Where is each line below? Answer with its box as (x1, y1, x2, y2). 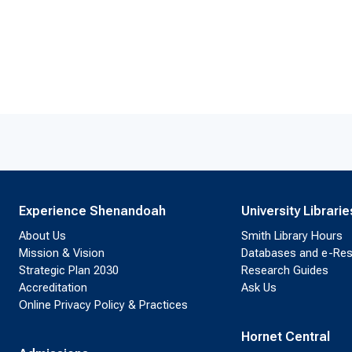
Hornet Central (240, 329, 330, 345)
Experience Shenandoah (19, 203, 166, 219)
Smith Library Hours (240, 229, 343, 244)
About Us (19, 229, 66, 244)
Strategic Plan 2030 (19, 263, 119, 278)
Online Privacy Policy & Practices (19, 298, 188, 313)
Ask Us (240, 280, 277, 295)
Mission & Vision (19, 246, 104, 261)
